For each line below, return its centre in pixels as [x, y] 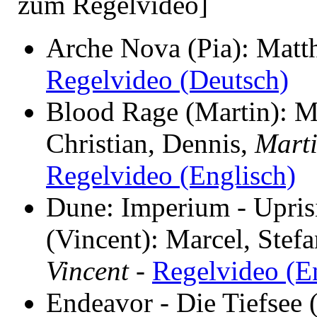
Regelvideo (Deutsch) [167, 79]
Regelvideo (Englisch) [171, 175]
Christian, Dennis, [150, 143]
